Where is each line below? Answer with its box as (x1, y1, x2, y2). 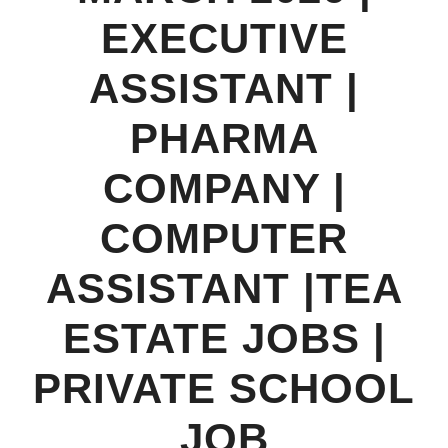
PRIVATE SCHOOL (33, 365, 415, 412)
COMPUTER (100, 215, 348, 262)
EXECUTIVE (100, 15, 348, 62)
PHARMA (129, 115, 319, 162)
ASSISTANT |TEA (45, 265, 403, 312)
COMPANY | (102, 165, 346, 212)
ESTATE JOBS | (62, 315, 386, 362)
